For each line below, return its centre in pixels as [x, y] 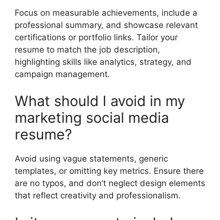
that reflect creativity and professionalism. [98, 196]
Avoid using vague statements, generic [91, 159]
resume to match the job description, [87, 49]
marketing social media [92, 118]
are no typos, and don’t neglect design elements [110, 183]
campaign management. [62, 74]
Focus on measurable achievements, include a [106, 13]
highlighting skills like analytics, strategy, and [103, 62]
